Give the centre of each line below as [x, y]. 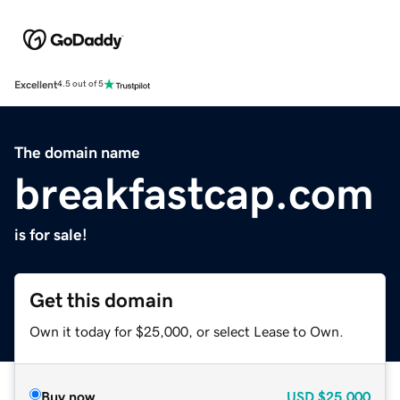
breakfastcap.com [194, 193]
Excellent [36, 84]
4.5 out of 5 [80, 84]
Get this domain [101, 300]
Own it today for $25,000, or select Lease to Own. [187, 331]
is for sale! [51, 234]
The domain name [77, 152]
